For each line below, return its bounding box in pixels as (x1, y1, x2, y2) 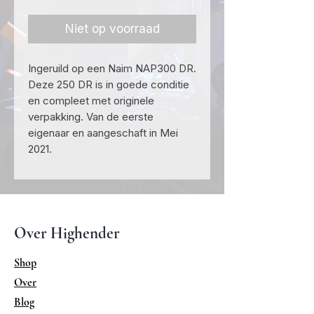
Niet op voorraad (64, 22, 160, 36)
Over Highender (14, 224, 120, 244)
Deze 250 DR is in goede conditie (28, 78, 189, 92)
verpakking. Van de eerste (28, 110, 153, 124)
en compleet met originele (28, 94, 154, 108)
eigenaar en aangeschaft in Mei (28, 126, 178, 140)
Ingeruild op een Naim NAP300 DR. (28, 62, 196, 76)
